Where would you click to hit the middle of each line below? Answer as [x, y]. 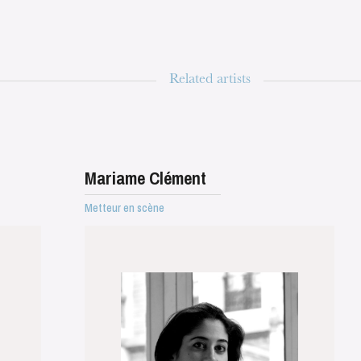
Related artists [210, 81]
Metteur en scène [125, 208]
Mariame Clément [146, 178]
